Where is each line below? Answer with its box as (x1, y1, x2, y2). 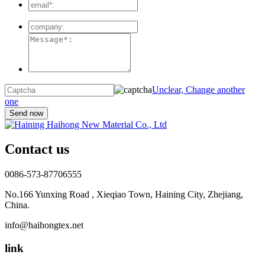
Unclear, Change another (152, 84, 245, 95)
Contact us (5, 141, 69, 157)
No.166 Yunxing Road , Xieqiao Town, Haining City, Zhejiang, (5, 189, 243, 200)
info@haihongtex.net (5, 220, 83, 231)
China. (5, 200, 30, 211)
